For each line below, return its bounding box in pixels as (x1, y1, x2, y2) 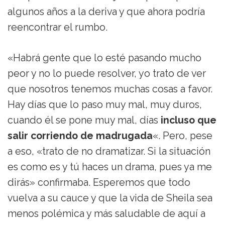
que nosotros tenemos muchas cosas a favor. (8, 83, 212, 95)
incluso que (161, 115, 216, 127)
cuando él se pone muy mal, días (8, 115, 161, 127)
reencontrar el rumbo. (8, 22, 107, 34)
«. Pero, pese (153, 130, 212, 142)
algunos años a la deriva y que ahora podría (8, 6, 205, 18)
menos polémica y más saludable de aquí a (8, 208, 205, 220)
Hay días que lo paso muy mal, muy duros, (8, 99, 202, 111)
